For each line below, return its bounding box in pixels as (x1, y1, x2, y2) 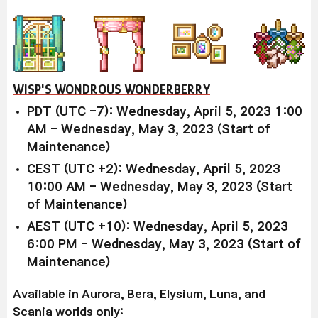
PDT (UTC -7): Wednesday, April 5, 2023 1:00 (27, 106, 302, 119)
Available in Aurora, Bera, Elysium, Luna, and (13, 288, 265, 300)
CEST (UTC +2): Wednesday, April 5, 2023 (27, 163, 280, 176)
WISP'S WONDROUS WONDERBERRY (13, 82, 210, 97)
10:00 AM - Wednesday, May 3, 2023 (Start (27, 181, 292, 194)
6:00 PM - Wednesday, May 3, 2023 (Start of (27, 238, 301, 251)
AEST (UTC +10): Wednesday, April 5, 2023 (27, 221, 288, 234)
